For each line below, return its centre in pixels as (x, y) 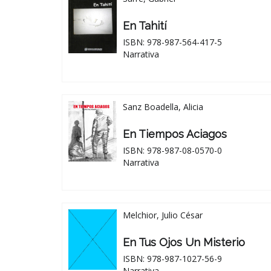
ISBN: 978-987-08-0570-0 (172, 150)
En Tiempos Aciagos (175, 134)
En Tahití (145, 25)
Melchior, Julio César (163, 215)
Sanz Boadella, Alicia (163, 106)
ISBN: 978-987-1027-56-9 (172, 258)
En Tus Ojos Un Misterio (184, 242)
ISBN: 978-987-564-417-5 (172, 42)
